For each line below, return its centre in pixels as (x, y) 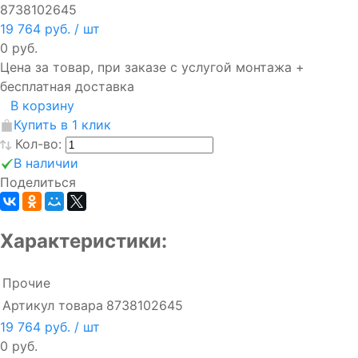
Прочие (26, 283)
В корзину (42, 105)
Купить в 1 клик (62, 124)
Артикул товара (53, 306)
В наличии (46, 163)
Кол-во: (40, 143)
